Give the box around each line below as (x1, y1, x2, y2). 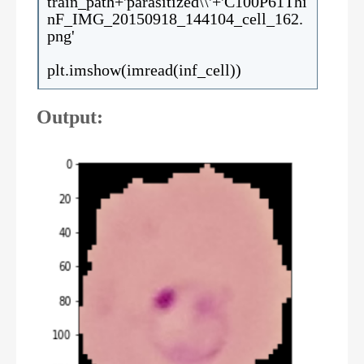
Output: (37, 106, 103, 128)
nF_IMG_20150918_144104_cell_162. (47, 10, 303, 28)
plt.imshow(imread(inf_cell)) (47, 61, 241, 79)
